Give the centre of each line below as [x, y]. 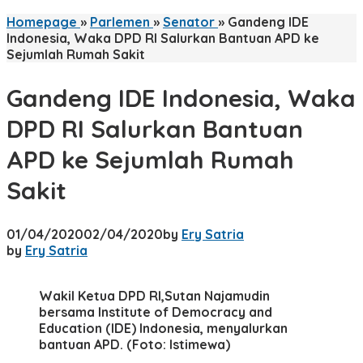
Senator [189, 22]
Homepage [42, 22]
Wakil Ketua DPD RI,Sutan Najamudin [154, 295]
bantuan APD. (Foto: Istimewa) [135, 344]
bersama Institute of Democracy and [156, 312]
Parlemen [120, 22]
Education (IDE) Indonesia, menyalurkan [163, 328]
